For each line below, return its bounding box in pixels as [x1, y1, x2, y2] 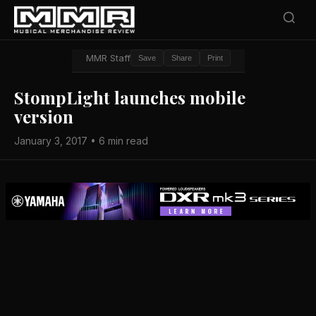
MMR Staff [85, 52, 130, 63]
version [14, 105, 73, 128]
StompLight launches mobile [14, 86, 245, 109]
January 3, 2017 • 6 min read [14, 135, 148, 147]
